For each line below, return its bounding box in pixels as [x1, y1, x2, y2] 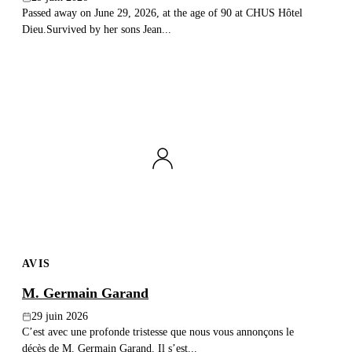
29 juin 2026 [31, 310, 88, 323]
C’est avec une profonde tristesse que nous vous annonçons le [22, 325, 294, 339]
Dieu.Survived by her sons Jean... [22, 23, 171, 36]
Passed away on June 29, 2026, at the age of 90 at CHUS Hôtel [22, 6, 302, 20]
